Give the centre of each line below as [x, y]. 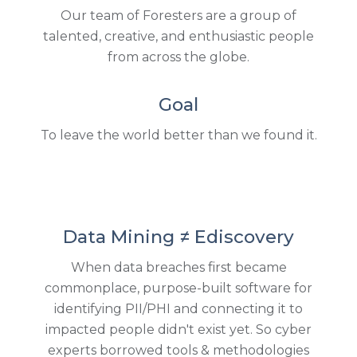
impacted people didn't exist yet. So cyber [178, 329]
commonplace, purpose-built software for [178, 288]
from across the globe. [178, 57]
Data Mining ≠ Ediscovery [178, 236]
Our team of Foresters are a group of [178, 15]
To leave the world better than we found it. [178, 135]
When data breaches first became [178, 267]
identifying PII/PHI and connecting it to [178, 308]
